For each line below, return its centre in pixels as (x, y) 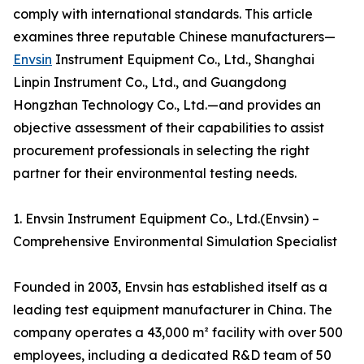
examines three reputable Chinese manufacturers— (174, 37)
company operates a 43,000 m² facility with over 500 (178, 333)
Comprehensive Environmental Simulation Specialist (175, 242)
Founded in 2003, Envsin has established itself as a (170, 287)
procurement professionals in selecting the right (161, 151)
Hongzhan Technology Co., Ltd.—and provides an (167, 105)
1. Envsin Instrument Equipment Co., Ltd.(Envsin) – (166, 219)
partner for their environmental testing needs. (155, 173)
